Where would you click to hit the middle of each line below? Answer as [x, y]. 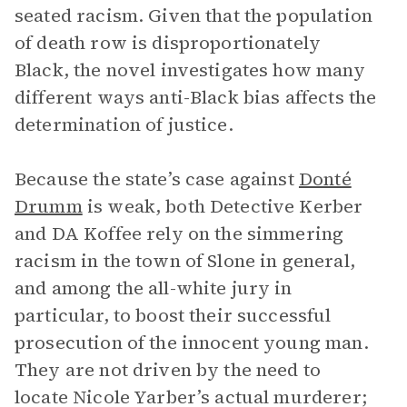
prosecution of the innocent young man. [192, 342]
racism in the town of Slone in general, [185, 261]
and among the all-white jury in [154, 288]
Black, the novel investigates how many [190, 70]
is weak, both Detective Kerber [223, 206]
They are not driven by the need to [168, 370]
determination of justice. [124, 124]
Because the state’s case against [157, 179]
